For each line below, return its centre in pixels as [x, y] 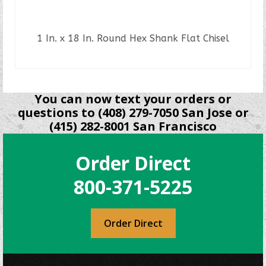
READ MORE [133, 59]
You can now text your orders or [133, 99]
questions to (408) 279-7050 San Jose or [133, 113]
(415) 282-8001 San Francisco [133, 126]
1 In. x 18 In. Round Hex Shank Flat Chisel [133, 38]
